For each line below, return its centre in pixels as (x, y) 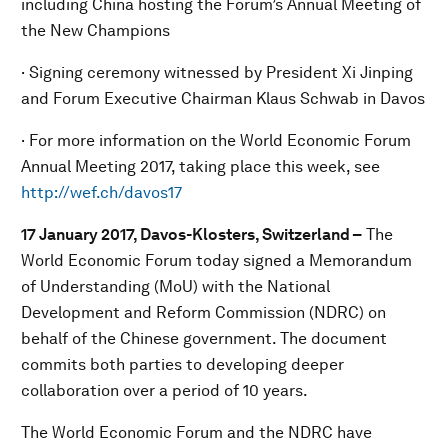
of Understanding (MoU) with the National (175, 286)
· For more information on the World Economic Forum (216, 140)
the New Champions (95, 30)
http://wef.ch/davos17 (101, 192)
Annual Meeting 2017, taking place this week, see (200, 166)
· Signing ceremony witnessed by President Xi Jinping (217, 72)
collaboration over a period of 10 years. (164, 390)
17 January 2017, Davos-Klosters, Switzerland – (191, 234)
